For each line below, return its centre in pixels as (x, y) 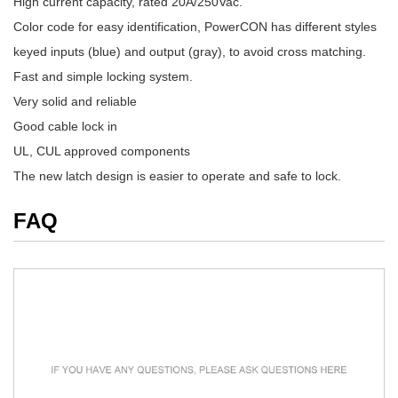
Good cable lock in (65, 127)
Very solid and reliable (75, 102)
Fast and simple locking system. (103, 77)
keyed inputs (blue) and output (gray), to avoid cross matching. (190, 52)
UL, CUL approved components (102, 151)
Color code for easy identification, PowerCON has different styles (195, 27)
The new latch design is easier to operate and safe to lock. (177, 176)
